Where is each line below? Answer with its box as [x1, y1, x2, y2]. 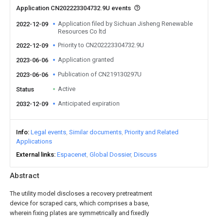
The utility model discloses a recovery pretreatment [10, 190, 152, 197]
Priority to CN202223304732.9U [58, 41, 144, 49]
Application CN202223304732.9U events [16, 4, 132, 12]
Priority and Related [125, 128, 179, 136]
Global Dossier [90, 151, 131, 158]
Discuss [134, 151, 157, 158]
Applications [16, 138, 52, 145]
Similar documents [69, 128, 122, 136]
